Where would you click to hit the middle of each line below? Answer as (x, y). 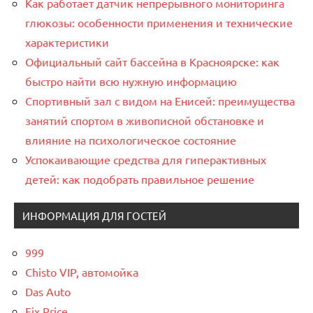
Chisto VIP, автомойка (82, 271)
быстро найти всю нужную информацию (131, 81)
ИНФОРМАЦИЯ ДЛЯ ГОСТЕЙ (94, 215)
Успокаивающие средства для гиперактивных (146, 159)
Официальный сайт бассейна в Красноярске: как (152, 61)
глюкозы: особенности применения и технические (159, 22)
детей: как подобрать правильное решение (140, 179)
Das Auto (48, 291)
